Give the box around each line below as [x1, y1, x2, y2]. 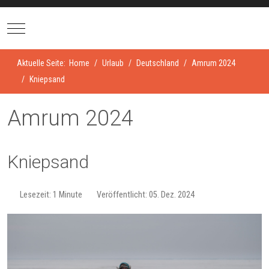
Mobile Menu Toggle [16, 22, 83, 32]
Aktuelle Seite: [17, 58, 69, 68]
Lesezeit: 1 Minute [20, 190, 82, 201]
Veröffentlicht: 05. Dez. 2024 [97, 190, 195, 201]
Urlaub [102, 58, 124, 68]
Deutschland [136, 58, 179, 68]
